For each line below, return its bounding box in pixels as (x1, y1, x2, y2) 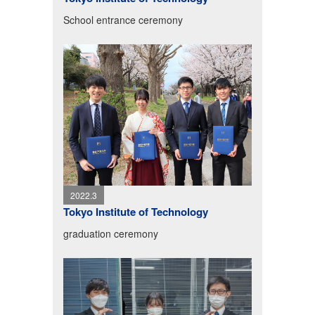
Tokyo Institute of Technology (63, 204, 208, 220)
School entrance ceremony (63, 13, 183, 27)
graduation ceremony (63, 226, 158, 241)
